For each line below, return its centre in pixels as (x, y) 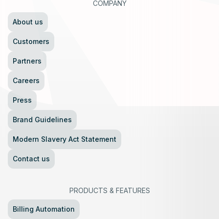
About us (28, 22)
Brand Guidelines (42, 119)
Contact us (31, 158)
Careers (26, 80)
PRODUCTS (88, 190)
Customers (31, 41)
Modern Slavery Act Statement (65, 139)
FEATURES (133, 190)
